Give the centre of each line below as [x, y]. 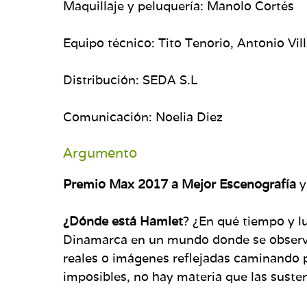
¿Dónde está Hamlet [123, 221]
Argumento [100, 152]
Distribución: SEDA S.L [130, 79]
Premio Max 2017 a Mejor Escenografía [180, 184]
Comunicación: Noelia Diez [143, 116]
